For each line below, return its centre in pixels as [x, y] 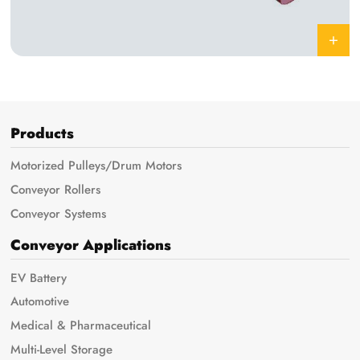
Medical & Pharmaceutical [81, 326]
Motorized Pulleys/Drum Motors [96, 166]
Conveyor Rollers [56, 189]
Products [43, 133]
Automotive [40, 302]
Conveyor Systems [59, 213]
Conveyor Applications [91, 245]
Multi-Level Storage [62, 349]
